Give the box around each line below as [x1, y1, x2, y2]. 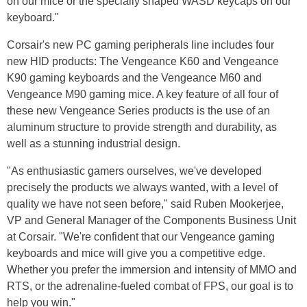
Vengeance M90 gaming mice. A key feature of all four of [7, 88, 278, 100]
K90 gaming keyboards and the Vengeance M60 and [7, 71, 262, 84]
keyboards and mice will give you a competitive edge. [7, 247, 265, 259]
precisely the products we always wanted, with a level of [7, 181, 278, 193]
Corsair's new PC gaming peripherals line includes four [7, 38, 274, 51]
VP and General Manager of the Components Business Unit [7, 214, 296, 226]
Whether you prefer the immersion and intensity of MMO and [7, 263, 297, 275]
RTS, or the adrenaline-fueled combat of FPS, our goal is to [7, 280, 293, 292]
